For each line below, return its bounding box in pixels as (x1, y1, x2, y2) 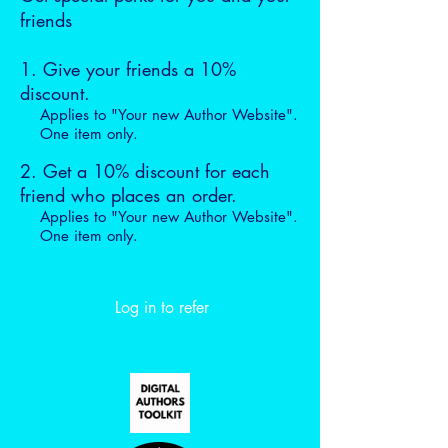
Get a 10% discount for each (43, 159, 270, 183)
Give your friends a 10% (43, 57, 236, 81)
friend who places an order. (20, 183, 237, 207)
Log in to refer (115, 297, 209, 318)
